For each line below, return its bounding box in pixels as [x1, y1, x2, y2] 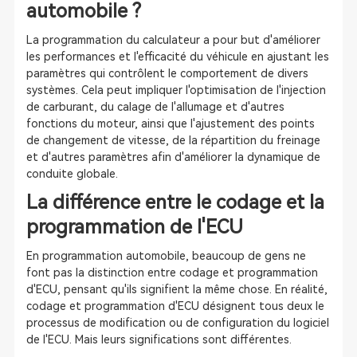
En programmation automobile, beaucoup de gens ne [25, 249, 306, 262]
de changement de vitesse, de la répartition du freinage [25, 134, 320, 147]
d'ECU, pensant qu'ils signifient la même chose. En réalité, [25, 283, 328, 296]
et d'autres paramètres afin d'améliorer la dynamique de [25, 151, 320, 163]
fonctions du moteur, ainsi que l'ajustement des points [25, 117, 315, 130]
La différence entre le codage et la [25, 191, 324, 214]
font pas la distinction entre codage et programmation [25, 266, 318, 279]
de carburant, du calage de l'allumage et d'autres [25, 100, 284, 113]
